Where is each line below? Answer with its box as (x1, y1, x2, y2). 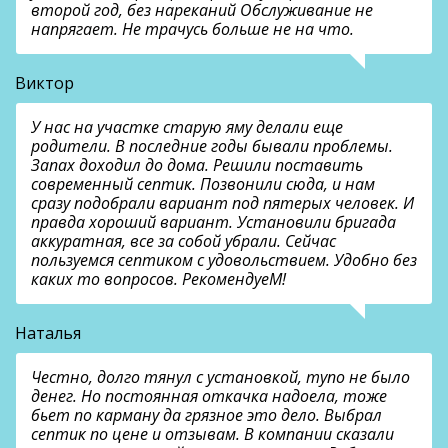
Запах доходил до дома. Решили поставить (31, 154, 363, 177)
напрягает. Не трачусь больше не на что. (31, 18, 354, 41)
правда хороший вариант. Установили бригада (31, 211, 396, 234)
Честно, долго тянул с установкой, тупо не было (31, 366, 410, 389)
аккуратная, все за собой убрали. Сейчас (31, 230, 336, 253)
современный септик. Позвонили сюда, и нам (31, 173, 375, 196)
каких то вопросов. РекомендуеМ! (31, 268, 286, 291)
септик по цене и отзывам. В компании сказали (31, 423, 394, 446)
